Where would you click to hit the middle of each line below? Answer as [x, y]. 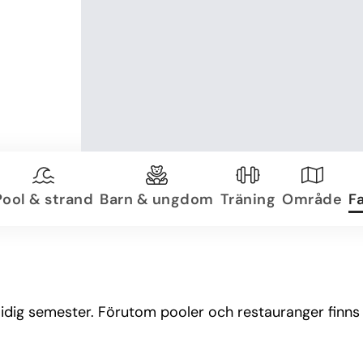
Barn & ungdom [157, 199]
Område [312, 199]
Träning [248, 199]
